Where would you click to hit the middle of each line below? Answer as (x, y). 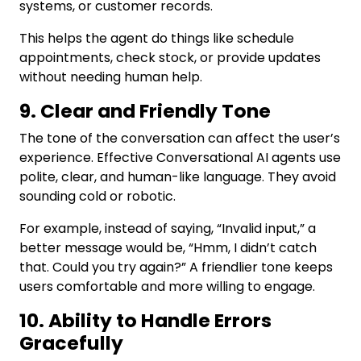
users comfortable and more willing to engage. (167, 286)
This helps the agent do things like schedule (157, 38)
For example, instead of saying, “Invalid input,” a (168, 228)
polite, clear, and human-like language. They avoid (178, 177)
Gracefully (71, 343)
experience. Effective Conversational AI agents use (180, 158)
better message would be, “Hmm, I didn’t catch (168, 248)
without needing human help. (111, 77)
